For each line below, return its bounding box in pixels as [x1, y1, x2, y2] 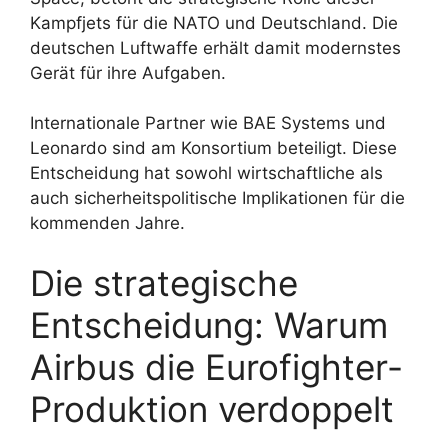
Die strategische [30, 261, 298, 304]
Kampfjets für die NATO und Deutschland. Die [30, 12, 398, 33]
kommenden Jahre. [30, 213, 185, 234]
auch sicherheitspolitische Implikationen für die [30, 188, 405, 209]
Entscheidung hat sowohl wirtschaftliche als [30, 163, 383, 184]
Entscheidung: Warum [30, 303, 388, 346]
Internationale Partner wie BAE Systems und [30, 113, 386, 134]
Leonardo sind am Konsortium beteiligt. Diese [30, 138, 397, 159]
